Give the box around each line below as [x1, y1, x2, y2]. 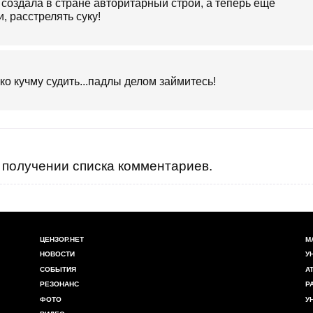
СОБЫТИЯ [40, 265, 76, 273]
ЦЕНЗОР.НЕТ [40, 235, 84, 243]
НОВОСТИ [40, 250, 75, 259]
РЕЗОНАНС [40, 280, 79, 289]
